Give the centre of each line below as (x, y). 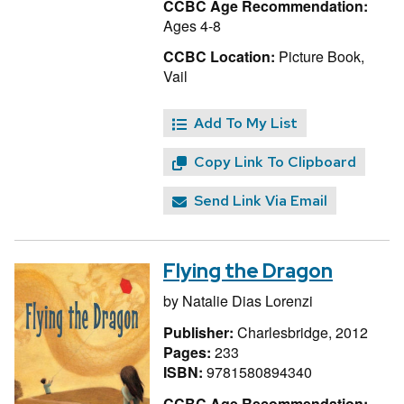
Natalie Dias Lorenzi (248, 300)
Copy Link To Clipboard (275, 162)
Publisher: (200, 332)
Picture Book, (320, 57)
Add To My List (246, 124)
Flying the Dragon (248, 271)
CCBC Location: (219, 57)
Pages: (189, 352)
